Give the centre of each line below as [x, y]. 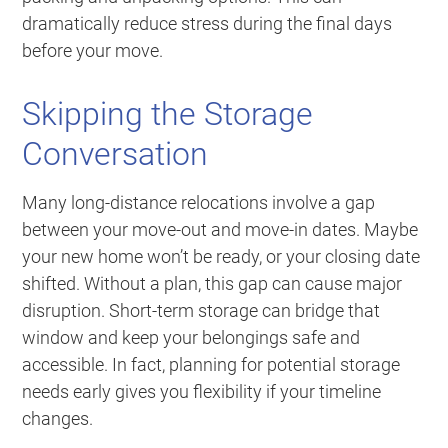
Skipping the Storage [168, 114]
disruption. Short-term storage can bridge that [201, 311]
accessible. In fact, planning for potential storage [211, 365]
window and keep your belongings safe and [191, 338]
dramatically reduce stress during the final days [207, 24]
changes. [58, 419]
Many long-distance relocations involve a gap [199, 203]
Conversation [115, 154]
